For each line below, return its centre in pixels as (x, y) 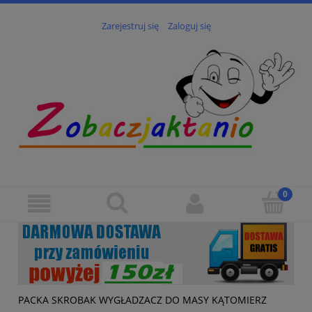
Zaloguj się (189, 26)
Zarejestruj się (130, 26)
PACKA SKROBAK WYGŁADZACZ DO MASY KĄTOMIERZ (142, 299)
